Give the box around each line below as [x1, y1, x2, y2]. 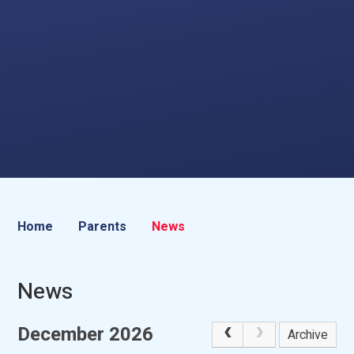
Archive [288, 325, 329, 345]
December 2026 [17, 320, 154, 348]
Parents [78, 217, 127, 236]
